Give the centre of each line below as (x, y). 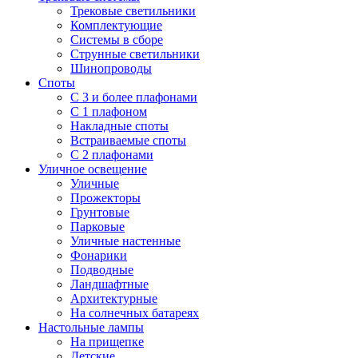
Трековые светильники (133, 11)
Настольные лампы (91, 327)
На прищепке (107, 342)
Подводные (102, 270)
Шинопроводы (111, 68)
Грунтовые (100, 212)
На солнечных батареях (135, 313)
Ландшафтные (109, 284)
